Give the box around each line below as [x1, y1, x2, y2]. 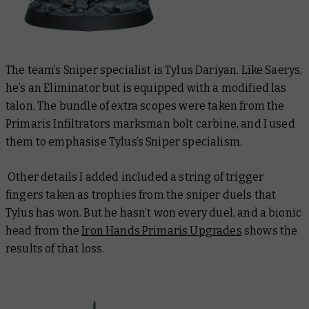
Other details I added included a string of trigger [6, 170, 264, 184]
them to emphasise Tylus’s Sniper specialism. [6, 135, 243, 149]
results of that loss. [6, 242, 105, 256]
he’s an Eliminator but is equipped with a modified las [6, 81, 287, 95]
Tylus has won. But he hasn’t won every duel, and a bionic [6, 206, 302, 220]
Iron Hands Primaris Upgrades [81, 224, 242, 238]
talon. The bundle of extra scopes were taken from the [6, 99, 285, 113]
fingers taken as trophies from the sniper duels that [6, 188, 277, 202]
